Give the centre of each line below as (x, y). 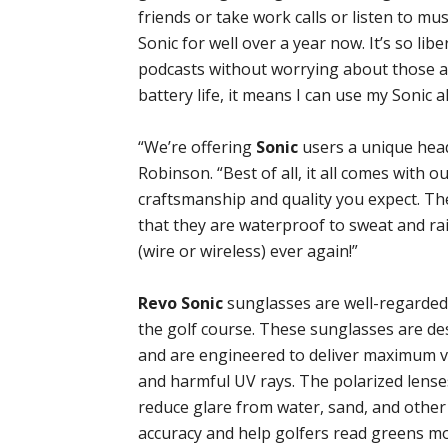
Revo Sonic (180, 303)
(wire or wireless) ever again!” (248, 251)
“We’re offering (197, 147)
